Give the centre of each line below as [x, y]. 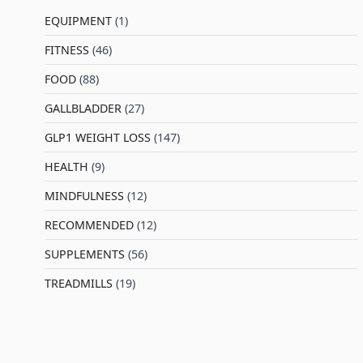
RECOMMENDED [89, 225]
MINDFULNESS [84, 196]
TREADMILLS [78, 283]
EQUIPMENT [78, 21]
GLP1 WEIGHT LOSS [97, 137]
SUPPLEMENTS [84, 254]
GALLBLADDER [83, 108]
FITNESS [66, 50]
